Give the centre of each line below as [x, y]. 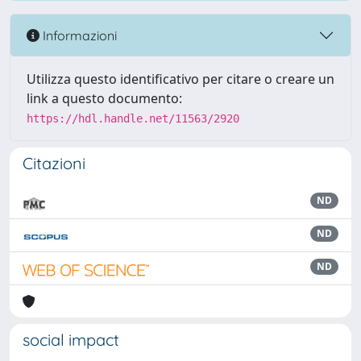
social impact [71, 340]
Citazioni [54, 163]
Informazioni [78, 35]
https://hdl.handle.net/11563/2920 [133, 118]
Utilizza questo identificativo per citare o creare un [180, 79]
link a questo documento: [104, 98]
